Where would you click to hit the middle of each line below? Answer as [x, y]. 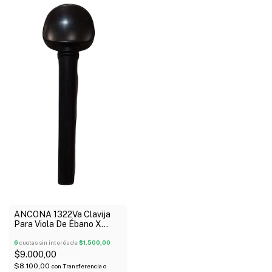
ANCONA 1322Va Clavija [62, 215]
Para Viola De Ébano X [58, 224]
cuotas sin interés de [49, 243]
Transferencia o [84, 266]
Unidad [28, 234]
